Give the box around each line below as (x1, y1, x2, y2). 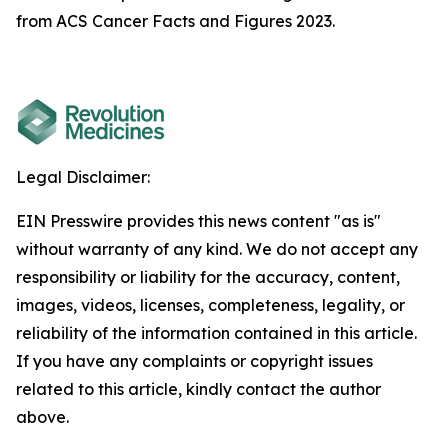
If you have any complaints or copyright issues (16, 351, 373, 371)
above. (16, 407, 69, 427)
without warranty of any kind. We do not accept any (16, 239, 418, 259)
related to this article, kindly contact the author (16, 379, 381, 399)
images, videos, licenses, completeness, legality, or (16, 295, 405, 315)
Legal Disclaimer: (16, 167, 150, 187)
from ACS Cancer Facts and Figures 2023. (16, 11, 335, 31)
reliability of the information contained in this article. (16, 323, 417, 343)
